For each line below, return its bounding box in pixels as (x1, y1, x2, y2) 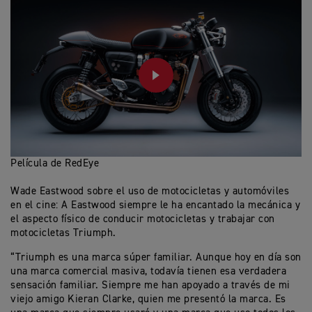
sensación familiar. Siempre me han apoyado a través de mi (10, 280, 290, 291)
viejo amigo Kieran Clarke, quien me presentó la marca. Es (10, 294, 286, 305)
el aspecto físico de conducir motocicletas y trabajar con (10, 214, 275, 225)
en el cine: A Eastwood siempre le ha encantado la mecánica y (10, 200, 300, 211)
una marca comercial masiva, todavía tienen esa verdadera (10, 266, 286, 277)
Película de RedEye (10, 158, 99, 169)
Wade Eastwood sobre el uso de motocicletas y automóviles (10, 186, 289, 197)
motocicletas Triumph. (10, 228, 116, 239)
